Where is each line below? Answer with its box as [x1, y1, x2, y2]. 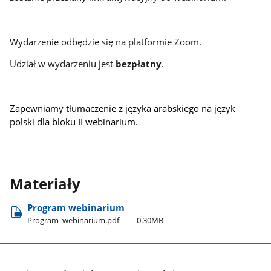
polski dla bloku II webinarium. [10, 115, 139, 128]
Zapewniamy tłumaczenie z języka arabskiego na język [10, 102, 236, 114]
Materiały [10, 174, 81, 194]
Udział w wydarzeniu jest [10, 57, 116, 70]
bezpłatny [116, 57, 162, 70]
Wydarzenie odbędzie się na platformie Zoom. [10, 35, 202, 48]
